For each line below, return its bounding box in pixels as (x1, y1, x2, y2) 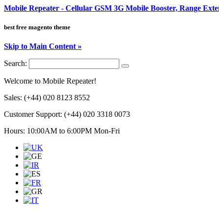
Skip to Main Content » (4, 42, 82, 51)
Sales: (4, 93, 24, 102)
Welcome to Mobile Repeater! (4, 77, 96, 86)
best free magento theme (4, 23, 70, 31)
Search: (4, 59, 27, 68)
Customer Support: (4, 110, 64, 119)
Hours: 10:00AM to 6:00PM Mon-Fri (4, 127, 120, 135)
